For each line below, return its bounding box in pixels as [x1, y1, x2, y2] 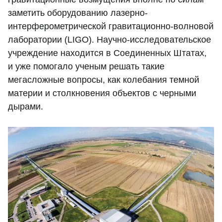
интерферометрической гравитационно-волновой [8, 21, 214, 31]
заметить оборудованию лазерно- [8, 7, 148, 18]
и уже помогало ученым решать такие [8, 61, 165, 71]
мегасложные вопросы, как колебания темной [8, 74, 199, 85]
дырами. [8, 101, 43, 111]
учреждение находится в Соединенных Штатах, [8, 48, 207, 58]
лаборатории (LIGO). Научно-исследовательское [8, 34, 211, 45]
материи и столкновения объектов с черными [8, 88, 196, 98]
